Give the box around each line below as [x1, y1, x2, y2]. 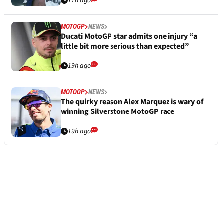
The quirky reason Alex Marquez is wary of [61, 96, 203, 108]
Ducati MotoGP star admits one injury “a [61, 31, 197, 42]
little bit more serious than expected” [61, 41, 189, 52]
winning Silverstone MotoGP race [61, 106, 174, 117]
